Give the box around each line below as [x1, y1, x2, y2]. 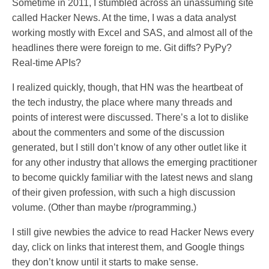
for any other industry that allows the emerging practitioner [12, 157, 257, 168]
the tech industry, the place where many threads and [12, 97, 232, 107]
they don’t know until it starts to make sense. [12, 256, 198, 267]
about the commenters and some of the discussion [12, 127, 225, 138]
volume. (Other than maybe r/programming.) [12, 202, 196, 213]
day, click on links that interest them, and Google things [12, 241, 244, 252]
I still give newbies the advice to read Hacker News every [12, 226, 254, 237]
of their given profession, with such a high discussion [12, 187, 235, 198]
